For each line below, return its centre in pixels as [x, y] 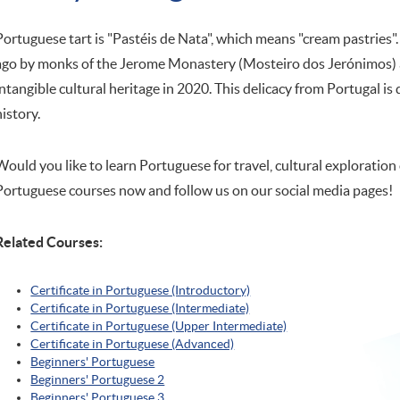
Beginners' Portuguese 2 [98, 380]
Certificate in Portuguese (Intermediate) [140, 308]
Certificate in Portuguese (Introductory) [141, 291]
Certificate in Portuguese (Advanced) [133, 344]
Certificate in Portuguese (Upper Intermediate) [159, 326]
